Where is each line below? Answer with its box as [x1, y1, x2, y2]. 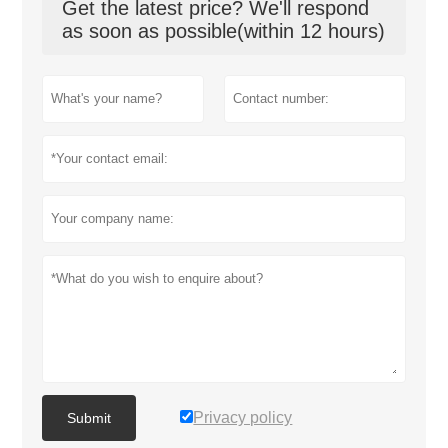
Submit [67, 409, 112, 426]
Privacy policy [193, 408, 293, 426]
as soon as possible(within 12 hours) [62, 19, 386, 42]
